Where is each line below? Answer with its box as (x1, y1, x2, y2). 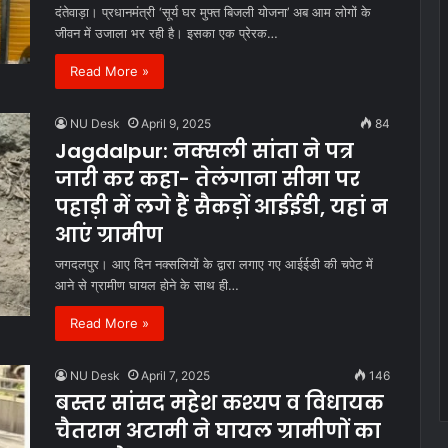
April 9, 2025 (141, 115, 211, 131)
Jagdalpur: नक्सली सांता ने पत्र (55, 136, 354, 165)
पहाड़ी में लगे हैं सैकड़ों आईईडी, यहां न (55, 192, 388, 221)
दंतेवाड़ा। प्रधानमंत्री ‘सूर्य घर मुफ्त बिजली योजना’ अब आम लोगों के (55, 3, 371, 20)
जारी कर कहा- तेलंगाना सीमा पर (55, 164, 360, 193)
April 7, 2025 (141, 367, 210, 383)
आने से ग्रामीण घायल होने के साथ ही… (55, 276, 239, 293)
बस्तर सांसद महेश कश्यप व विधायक (55, 388, 384, 417)
